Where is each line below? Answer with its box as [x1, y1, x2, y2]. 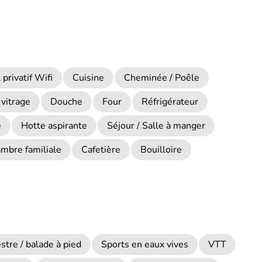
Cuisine [73, 71, 104, 84]
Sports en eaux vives [101, 238, 188, 251]
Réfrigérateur [142, 95, 198, 108]
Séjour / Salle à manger [107, 119, 205, 132]
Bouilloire [140, 143, 182, 156]
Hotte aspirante [21, 119, 87, 132]
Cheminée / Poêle [124, 71, 199, 84]
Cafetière [81, 143, 120, 156]
